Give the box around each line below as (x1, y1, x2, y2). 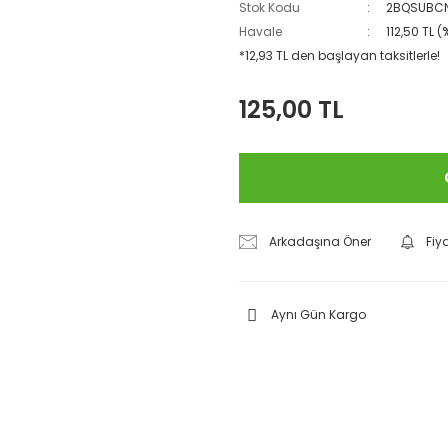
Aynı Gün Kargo (271, 306, 366, 323)
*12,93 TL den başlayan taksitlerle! (239, 47, 440, 64)
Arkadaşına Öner (269, 233, 372, 250)
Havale (239, 23, 282, 40)
